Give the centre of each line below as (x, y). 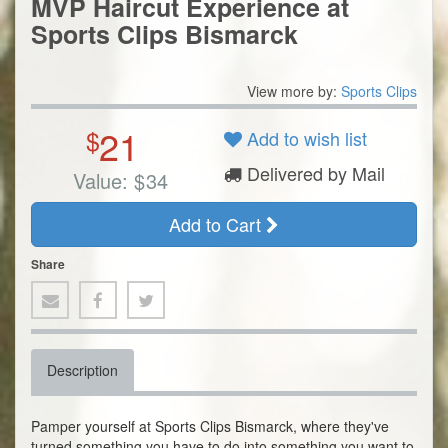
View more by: (294, 91)
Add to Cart (217, 224)
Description (82, 370)
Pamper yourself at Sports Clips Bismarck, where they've (210, 426)
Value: (100, 181)
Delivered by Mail (313, 173)
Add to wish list (304, 138)
